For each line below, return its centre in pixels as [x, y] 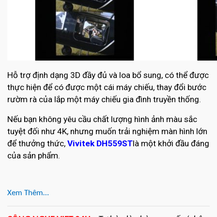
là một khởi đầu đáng [171, 144]
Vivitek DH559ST [100, 144]
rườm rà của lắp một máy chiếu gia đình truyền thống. [104, 100]
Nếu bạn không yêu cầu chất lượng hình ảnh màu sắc [102, 119]
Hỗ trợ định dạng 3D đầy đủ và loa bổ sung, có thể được [108, 75]
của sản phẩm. [34, 156]
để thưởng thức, [37, 144]
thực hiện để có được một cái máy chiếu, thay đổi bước [107, 87]
